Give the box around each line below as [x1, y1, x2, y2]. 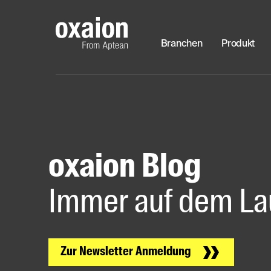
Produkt [221, 39, 255, 50]
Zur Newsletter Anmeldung [60, 246, 191, 259]
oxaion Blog [48, 151, 201, 184]
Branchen [160, 39, 203, 50]
